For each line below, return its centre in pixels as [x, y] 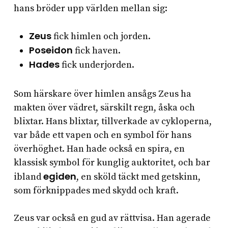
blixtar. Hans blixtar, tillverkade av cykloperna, [112, 122]
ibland [28, 177]
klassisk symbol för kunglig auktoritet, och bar [112, 163]
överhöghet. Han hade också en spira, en [99, 149]
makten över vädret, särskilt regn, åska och [104, 108]
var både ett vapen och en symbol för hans [102, 135]
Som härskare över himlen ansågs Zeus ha [102, 94]
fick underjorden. [97, 65]
